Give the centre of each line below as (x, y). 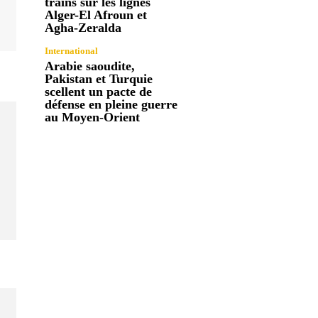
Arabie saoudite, (90, 66)
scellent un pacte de (99, 91)
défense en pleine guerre (111, 104)
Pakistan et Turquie (99, 78)
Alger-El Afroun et (96, 15)
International (72, 50)
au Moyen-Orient (93, 117)
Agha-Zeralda (83, 27)
